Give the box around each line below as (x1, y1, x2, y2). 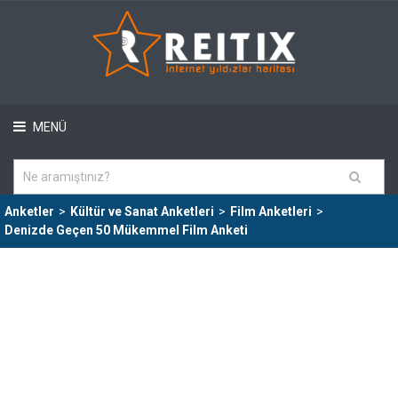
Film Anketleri (230, 204, 312, 219)
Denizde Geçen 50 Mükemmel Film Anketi (4, 223, 248, 237)
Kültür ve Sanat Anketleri (70, 204, 214, 219)
